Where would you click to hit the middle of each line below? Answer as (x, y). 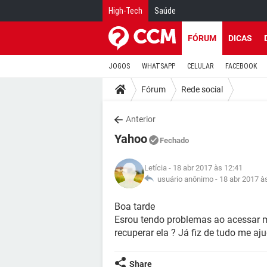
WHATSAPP (159, 66)
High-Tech (125, 11)
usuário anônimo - (187, 179)
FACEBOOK (241, 66)
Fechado (174, 140)
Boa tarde (135, 207)
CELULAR (200, 66)
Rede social (202, 89)
